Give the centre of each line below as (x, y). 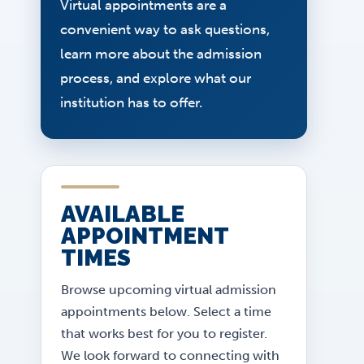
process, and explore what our (156, 78)
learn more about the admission (161, 54)
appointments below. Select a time (166, 312)
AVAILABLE (123, 214)
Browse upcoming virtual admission (169, 290)
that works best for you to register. (164, 334)
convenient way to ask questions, (165, 29)
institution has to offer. (131, 102)
